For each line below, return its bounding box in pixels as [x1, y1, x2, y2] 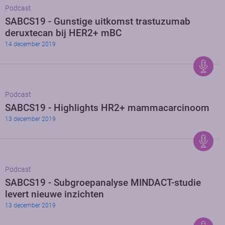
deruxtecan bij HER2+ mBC [5, 27, 122, 39]
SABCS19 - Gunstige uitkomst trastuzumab [5, 16, 190, 28]
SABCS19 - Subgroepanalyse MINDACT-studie [5, 177, 201, 189]
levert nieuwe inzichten [5, 188, 104, 200]
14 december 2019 [5, 41, 56, 48]
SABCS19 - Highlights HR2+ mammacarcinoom [5, 102, 209, 114]
